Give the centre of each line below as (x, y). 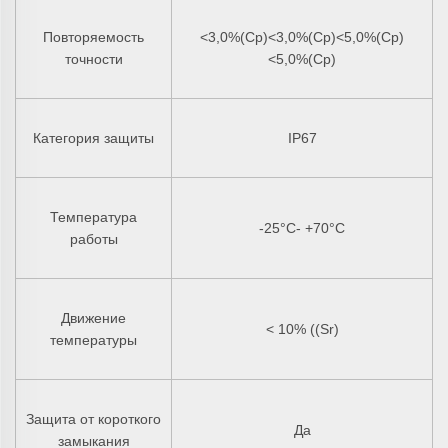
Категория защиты (93, 137)
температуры (93, 339)
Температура (93, 216)
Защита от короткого (93, 418)
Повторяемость (93, 36)
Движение (93, 317)
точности (93, 58)
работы (93, 238)
